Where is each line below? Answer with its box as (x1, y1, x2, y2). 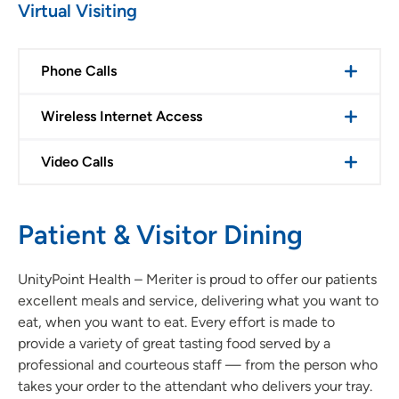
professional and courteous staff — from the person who (18, 356, 378, 374)
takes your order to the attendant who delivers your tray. (18, 378, 372, 395)
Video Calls (41, 153, 113, 171)
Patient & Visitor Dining (18, 218, 303, 252)
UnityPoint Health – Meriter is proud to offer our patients (18, 271, 377, 289)
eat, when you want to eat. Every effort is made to (18, 313, 335, 331)
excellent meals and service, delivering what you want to (18, 292, 379, 310)
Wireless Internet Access (41, 108, 202, 126)
